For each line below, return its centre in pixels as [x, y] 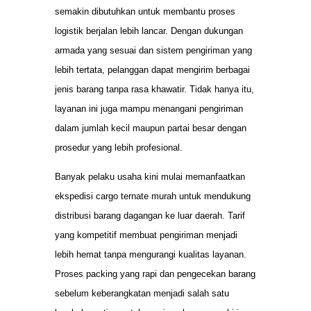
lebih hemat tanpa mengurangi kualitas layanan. [151, 255]
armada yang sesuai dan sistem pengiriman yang [153, 51]
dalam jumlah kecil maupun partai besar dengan [151, 128]
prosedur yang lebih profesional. [119, 148]
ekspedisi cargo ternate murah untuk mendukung [153, 196]
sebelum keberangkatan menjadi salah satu [142, 294]
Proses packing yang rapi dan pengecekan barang [155, 274]
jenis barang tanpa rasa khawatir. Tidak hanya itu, [154, 90]
